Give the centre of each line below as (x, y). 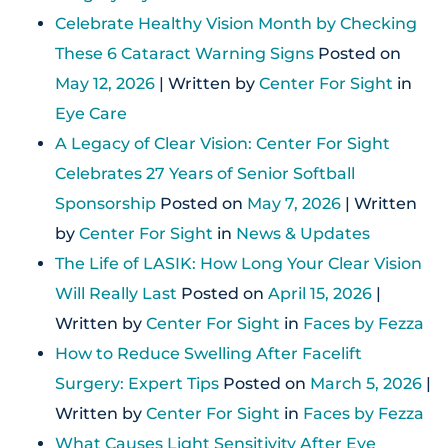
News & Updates (303, 233)
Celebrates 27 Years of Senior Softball (205, 173)
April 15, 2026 (320, 293)
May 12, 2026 (105, 83)
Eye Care (91, 113)
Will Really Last (116, 293)
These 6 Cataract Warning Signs (184, 53)
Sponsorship (105, 203)
